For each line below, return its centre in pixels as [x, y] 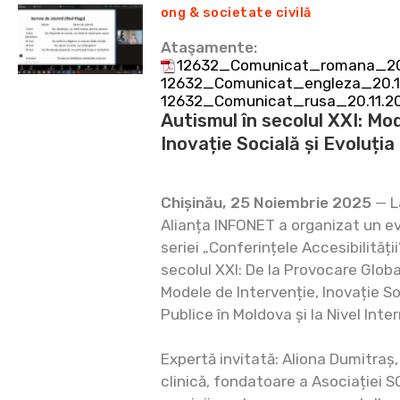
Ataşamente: [209, 47]
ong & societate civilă [236, 12]
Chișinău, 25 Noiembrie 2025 [266, 203]
